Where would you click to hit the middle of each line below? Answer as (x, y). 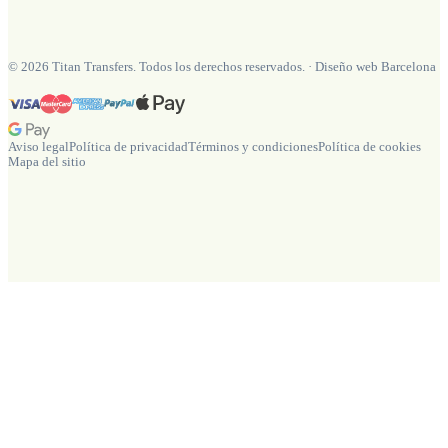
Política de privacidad (128, 146)
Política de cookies (369, 146)
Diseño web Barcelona (375, 67)
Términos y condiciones (253, 146)
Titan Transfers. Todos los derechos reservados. (178, 67)
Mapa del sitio (47, 161)
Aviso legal (38, 146)
